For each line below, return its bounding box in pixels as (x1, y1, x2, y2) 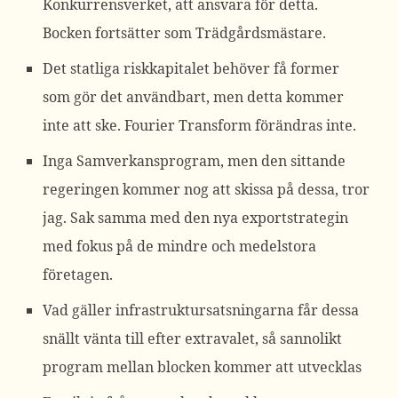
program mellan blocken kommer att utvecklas (43, 357, 362, 377)
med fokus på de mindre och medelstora (43, 236, 316, 256)
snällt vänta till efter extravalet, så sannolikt (43, 329, 342, 348)
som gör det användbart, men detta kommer (43, 87, 344, 107)
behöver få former (210, 59, 339, 78)
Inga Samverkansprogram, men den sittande (43, 151, 346, 171)
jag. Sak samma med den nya (43, 208, 242, 227)
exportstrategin (242, 208, 348, 227)
